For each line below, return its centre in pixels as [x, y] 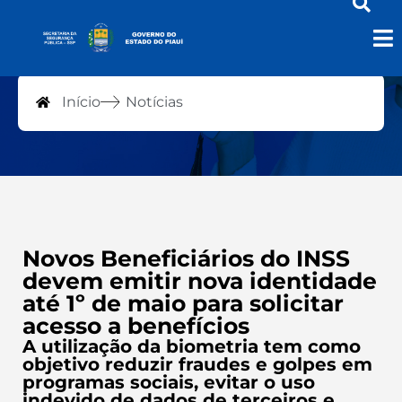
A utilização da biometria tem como [192, 346]
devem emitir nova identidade [200, 281]
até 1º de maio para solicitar [183, 303]
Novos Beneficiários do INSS [186, 258]
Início [81, 102]
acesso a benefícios [136, 326]
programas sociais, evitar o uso [169, 382]
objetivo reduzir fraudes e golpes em [197, 364]
